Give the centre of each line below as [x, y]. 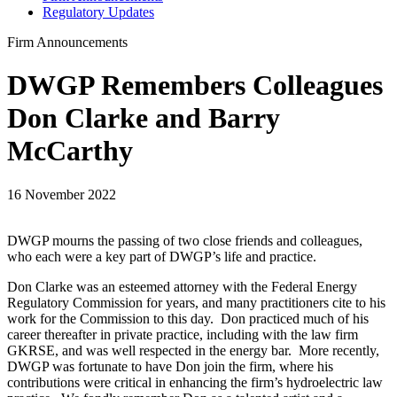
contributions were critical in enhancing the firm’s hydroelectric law [195, 382]
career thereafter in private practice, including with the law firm [183, 334]
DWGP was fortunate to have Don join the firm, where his [170, 366]
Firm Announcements [67, 42]
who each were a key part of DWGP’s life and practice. [162, 256]
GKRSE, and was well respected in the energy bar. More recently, [193, 350]
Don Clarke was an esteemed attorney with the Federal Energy [182, 286]
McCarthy [70, 151]
